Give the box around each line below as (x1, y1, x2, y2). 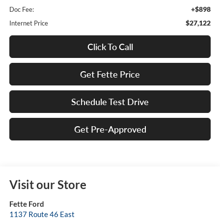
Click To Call (87, 41, 133, 53)
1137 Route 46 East (9, 210, 75, 219)
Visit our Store (9, 177, 86, 192)
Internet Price (9, 19, 48, 27)
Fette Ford (9, 199, 44, 209)
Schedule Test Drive (71, 96, 149, 108)
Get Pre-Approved (74, 124, 146, 135)
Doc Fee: (9, 5, 34, 14)
